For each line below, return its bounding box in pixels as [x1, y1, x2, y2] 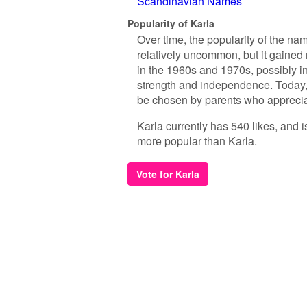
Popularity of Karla [127, 16, 214, 30]
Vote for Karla [136, 167, 199, 181]
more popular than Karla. [137, 133, 257, 149]
